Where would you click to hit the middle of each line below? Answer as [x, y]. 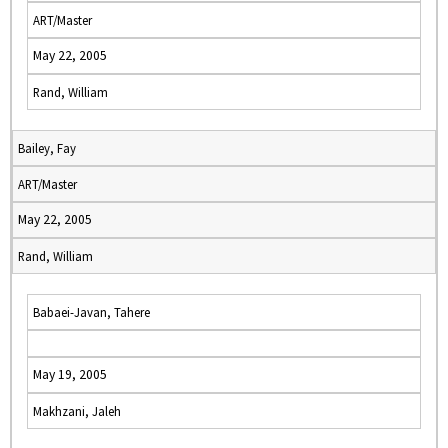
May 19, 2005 [70, 374]
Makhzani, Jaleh [77, 411]
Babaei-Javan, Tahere [91, 312]
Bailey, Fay [47, 148]
